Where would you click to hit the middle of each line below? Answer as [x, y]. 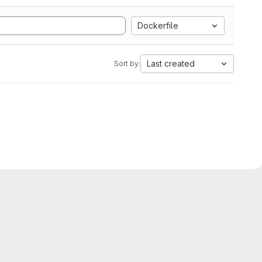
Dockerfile [158, 25]
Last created [171, 63]
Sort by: [127, 63]
